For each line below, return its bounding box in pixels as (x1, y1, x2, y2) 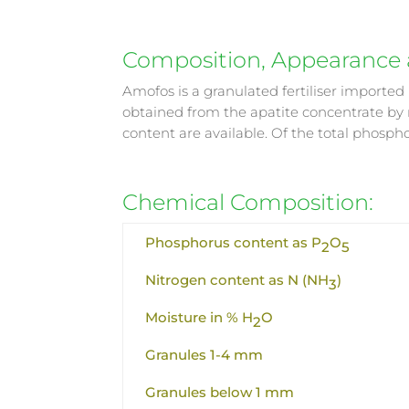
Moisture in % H (145, 309, 254, 327)
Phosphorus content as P (145, 234, 322, 252)
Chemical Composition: (122, 189, 374, 216)
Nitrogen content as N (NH (145, 271, 330, 289)
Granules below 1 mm (145, 383, 295, 402)
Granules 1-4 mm (145, 346, 264, 364)
